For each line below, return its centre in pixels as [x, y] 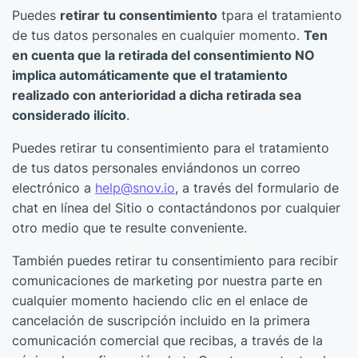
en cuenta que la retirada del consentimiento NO [163, 55]
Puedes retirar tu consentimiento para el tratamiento [171, 148]
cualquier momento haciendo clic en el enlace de [160, 300]
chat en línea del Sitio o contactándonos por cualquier [176, 208]
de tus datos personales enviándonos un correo [156, 168]
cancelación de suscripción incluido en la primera [161, 320]
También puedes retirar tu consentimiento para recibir [175, 261]
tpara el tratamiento [280, 15]
